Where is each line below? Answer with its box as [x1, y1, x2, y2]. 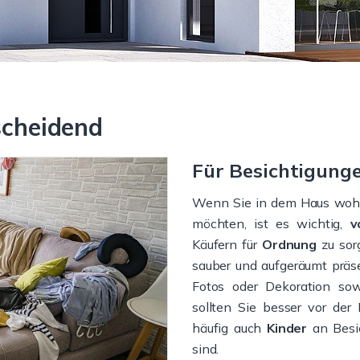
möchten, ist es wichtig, [192, 215, 350, 231]
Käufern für [192, 236, 263, 252]
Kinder [267, 320, 308, 336]
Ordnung [262, 236, 317, 252]
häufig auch [192, 320, 268, 336]
